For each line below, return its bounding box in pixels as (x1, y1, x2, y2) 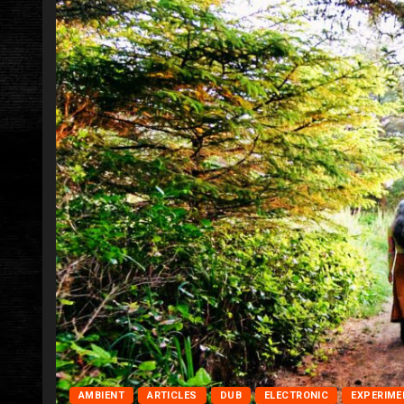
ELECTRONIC (263, 389, 329, 401)
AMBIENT (78, 389, 125, 401)
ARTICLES (147, 389, 197, 401)
